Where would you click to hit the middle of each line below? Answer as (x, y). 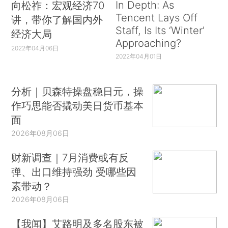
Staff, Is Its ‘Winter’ (160, 30)
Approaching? (148, 43)
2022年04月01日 (138, 56)
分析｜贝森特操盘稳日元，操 (78, 92)
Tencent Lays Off (156, 17)
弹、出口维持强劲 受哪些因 (74, 172)
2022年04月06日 (35, 48)
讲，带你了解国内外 (57, 19)
